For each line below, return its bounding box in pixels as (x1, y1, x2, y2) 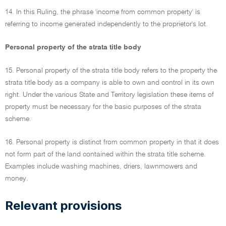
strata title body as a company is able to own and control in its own (5, 79, 214, 86)
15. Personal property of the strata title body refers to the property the (5, 67, 217, 74)
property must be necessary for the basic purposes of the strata (5, 103, 201, 110)
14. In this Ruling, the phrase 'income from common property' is (5, 9, 200, 16)
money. (5, 175, 28, 182)
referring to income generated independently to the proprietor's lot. (5, 21, 208, 28)
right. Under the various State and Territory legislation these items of (5, 91, 214, 98)
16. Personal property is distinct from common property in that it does (5, 139, 219, 146)
